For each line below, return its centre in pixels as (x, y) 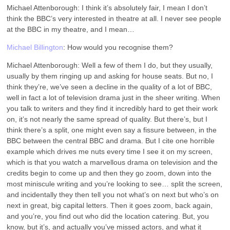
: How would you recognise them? (118, 47)
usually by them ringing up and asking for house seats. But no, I (110, 76)
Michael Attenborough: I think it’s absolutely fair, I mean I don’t (107, 7)
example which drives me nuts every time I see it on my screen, (110, 151)
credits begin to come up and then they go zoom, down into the (109, 173)
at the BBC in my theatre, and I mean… (71, 29)
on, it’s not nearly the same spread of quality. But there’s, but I (107, 119)
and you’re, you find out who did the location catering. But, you (108, 216)
